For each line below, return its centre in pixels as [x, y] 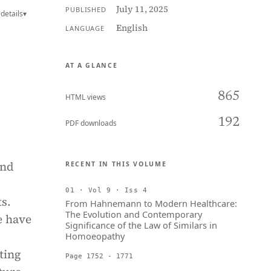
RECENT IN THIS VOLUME [116, 164]
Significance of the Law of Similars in [141, 225]
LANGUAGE [85, 28]
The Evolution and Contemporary [134, 214]
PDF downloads [91, 123]
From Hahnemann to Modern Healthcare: [151, 203]
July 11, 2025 [142, 9]
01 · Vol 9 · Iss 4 [106, 190]
